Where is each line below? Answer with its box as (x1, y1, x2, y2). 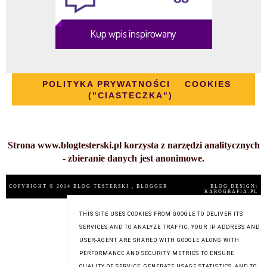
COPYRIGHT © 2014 (9, 184, 73, 190)
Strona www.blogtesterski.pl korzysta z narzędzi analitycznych (7, 140, 260, 151)
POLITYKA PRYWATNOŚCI (42, 79, 170, 89)
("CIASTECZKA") (88, 91, 173, 101)
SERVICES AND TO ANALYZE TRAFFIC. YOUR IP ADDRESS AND (79, 224, 260, 230)
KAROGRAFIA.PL (204, 189, 258, 195)
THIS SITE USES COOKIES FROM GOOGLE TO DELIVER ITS (79, 211, 243, 217)
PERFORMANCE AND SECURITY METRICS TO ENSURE (79, 250, 234, 256)
